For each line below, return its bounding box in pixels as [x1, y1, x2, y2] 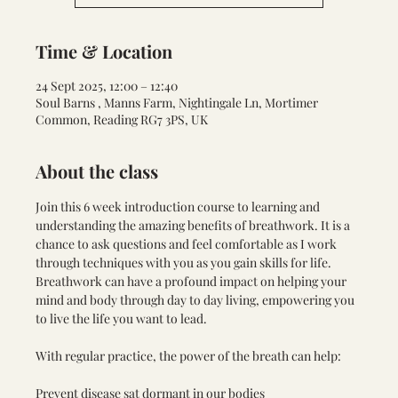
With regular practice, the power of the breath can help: [36, 347, 341, 364]
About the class [36, 159, 158, 183]
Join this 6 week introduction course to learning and [36, 198, 322, 215]
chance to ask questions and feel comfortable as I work [36, 235, 339, 252]
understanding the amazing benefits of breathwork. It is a [36, 217, 353, 234]
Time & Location [36, 39, 172, 63]
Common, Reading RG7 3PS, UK [36, 111, 208, 128]
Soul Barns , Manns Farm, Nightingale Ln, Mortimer [36, 94, 318, 111]
